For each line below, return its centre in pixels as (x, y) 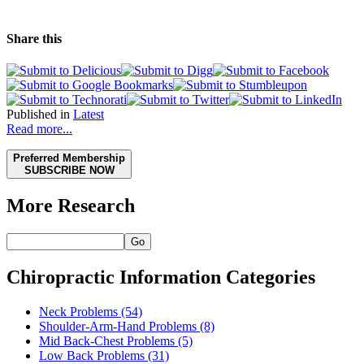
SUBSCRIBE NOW (69, 171)
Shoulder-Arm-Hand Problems (118, 326)
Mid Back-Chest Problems (107, 340)
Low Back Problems (92, 355)
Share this (34, 39)
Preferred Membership (69, 158)
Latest (89, 115)
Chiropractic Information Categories (161, 277)
